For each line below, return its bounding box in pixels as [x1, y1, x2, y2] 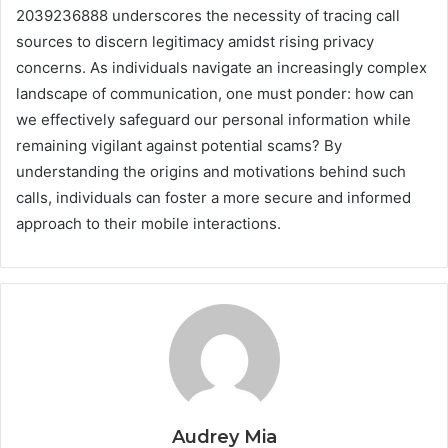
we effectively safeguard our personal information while [16, 109, 411, 129]
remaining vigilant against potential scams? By [16, 135, 342, 155]
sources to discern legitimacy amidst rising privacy [16, 31, 374, 51]
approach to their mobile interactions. [16, 213, 281, 233]
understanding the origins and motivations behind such [16, 161, 406, 181]
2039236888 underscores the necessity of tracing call [16, 5, 400, 25]
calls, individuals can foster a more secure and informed [16, 187, 411, 207]
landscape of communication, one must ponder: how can [16, 83, 414, 103]
